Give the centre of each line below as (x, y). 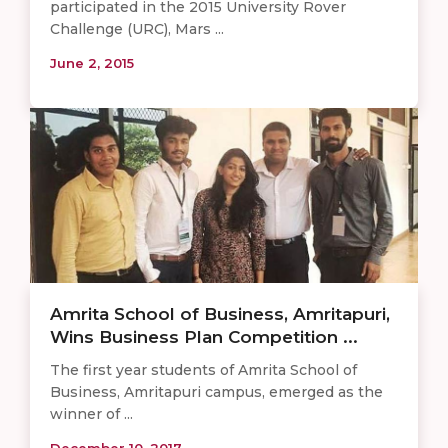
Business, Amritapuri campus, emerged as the (216, 391)
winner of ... (91, 413)
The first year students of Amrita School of (203, 369)
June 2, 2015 (92, 62)
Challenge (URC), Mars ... (137, 28)
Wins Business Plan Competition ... (204, 336)
